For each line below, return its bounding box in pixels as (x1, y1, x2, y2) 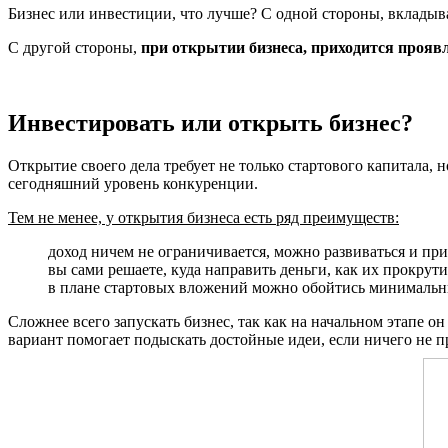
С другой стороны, (8, 38, 141, 56)
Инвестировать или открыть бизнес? (8, 109, 413, 136)
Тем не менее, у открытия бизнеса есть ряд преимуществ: (8, 208, 399, 226)
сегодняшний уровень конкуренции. (8, 174, 258, 192)
